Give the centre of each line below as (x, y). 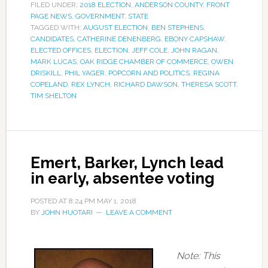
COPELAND (49, 84)
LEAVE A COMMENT (139, 212)
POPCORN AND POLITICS (149, 73)
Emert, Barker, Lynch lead (127, 163)
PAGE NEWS (51, 16)
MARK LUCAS (53, 62)
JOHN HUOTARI (67, 212)
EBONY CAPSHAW (194, 39)
